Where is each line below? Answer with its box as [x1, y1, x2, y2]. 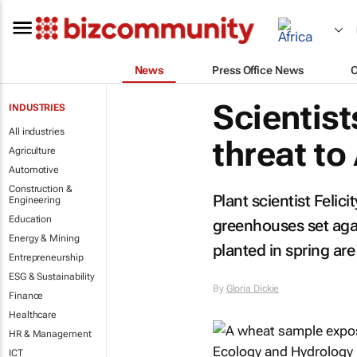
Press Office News [212, 63, 304, 76]
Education [9, 214, 53, 225]
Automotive [9, 164, 59, 175]
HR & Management [9, 328, 92, 339]
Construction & [9, 183, 73, 194]
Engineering [9, 194, 61, 206]
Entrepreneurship [9, 252, 84, 263]
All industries [9, 126, 65, 137]
